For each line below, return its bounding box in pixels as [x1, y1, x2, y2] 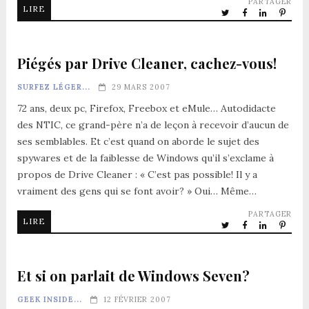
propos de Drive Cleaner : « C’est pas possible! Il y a [17, 168, 257, 181]
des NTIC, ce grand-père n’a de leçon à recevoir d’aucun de [17, 118, 289, 131]
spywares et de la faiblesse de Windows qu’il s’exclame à [17, 151, 274, 164]
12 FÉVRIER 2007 [103, 294, 171, 304]
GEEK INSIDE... [17, 294, 82, 304]
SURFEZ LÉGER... [17, 81, 90, 92]
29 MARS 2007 [111, 81, 170, 92]
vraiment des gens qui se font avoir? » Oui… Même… [17, 184, 257, 197]
